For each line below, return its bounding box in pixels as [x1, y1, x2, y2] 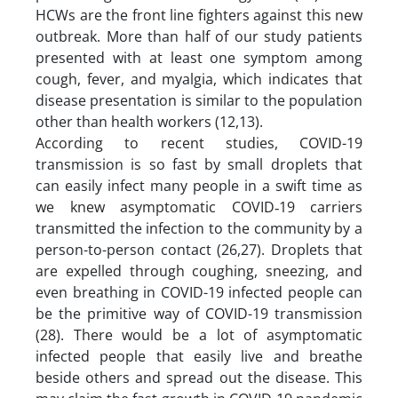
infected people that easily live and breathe [36, 346, 362, 366]
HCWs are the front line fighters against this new [36, 4, 362, 25]
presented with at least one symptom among [36, 47, 362, 68]
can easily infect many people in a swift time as [36, 175, 362, 195]
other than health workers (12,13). [36, 111, 263, 131]
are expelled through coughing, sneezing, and [36, 260, 362, 281]
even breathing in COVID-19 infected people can [36, 282, 362, 302]
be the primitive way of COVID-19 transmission [36, 303, 362, 323]
